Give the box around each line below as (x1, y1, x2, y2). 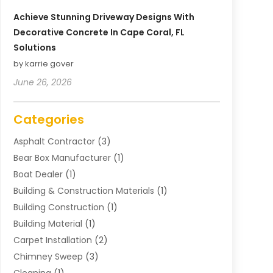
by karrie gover (13, 58, 74, 70)
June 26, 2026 (13, 76, 72, 89)
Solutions (13, 41, 56, 54)
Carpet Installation (13, 234, 92, 247)
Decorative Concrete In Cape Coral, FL (13, 26, 185, 39)
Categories (13, 111, 84, 129)
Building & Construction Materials (13, 185, 154, 197)
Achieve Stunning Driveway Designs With (13, 11, 194, 24)
